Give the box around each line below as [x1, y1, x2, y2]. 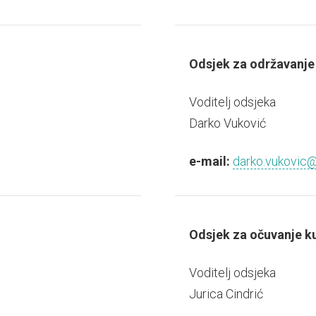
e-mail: [188, 153, 230, 169]
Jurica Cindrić [188, 286, 263, 301]
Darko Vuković [188, 115, 266, 130]
